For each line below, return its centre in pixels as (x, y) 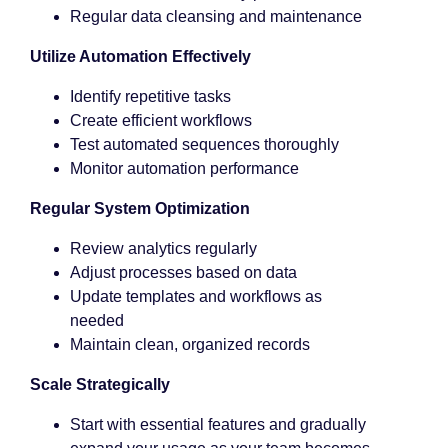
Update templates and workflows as (196, 296)
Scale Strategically (100, 384)
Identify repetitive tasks (150, 96)
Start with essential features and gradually (218, 424)
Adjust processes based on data (183, 272)
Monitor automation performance (184, 168)
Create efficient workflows (161, 120)
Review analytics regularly (163, 248)
